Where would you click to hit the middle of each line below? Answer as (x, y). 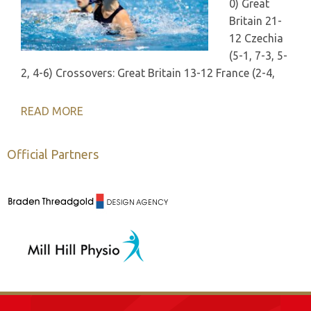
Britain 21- (255, 21)
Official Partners (53, 154)
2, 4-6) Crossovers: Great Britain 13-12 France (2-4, (148, 73)
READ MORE (52, 111)
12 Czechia (256, 39)
